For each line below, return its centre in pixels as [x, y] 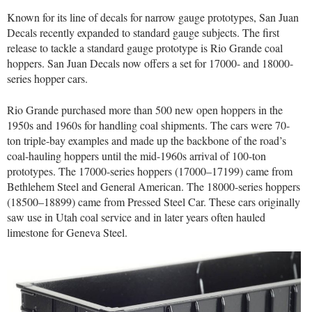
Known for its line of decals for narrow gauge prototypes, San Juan [153, 17]
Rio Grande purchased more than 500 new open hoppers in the [145, 109]
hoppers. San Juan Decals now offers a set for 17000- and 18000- [150, 63]
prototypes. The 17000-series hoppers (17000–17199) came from [150, 171]
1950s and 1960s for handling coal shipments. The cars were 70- [148, 125]
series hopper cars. [47, 79]
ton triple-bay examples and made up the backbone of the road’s [147, 140]
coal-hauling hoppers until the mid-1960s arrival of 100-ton [136, 155]
